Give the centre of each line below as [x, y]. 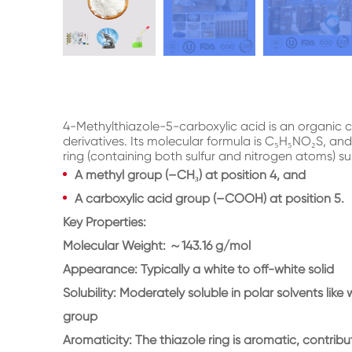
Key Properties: [104, 222]
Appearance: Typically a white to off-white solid [198, 269]
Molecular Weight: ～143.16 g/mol [157, 246]
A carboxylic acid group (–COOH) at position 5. [209, 198]
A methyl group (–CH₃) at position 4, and [190, 175]
